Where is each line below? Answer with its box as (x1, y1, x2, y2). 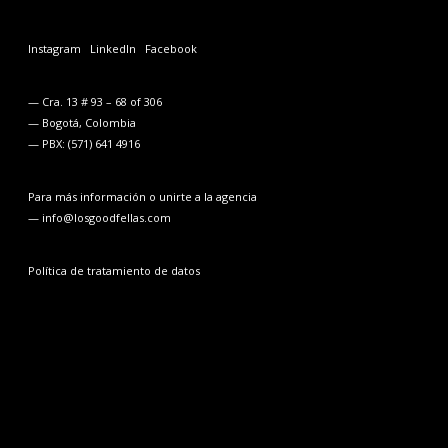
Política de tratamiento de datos (27, 263, 200, 279)
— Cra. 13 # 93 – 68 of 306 (27, 94, 162, 110)
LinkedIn (89, 41, 136, 57)
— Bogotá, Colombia (27, 115, 136, 131)
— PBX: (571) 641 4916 (27, 136, 143, 152)
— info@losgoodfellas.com (27, 210, 171, 226)
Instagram (27, 41, 81, 57)
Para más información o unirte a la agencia (27, 189, 260, 205)
